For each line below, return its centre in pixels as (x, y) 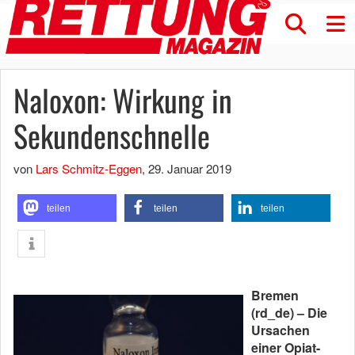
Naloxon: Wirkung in (123, 100)
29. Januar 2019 (190, 168)
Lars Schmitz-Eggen (89, 168)
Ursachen (281, 330)
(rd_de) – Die (289, 313)
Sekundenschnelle (112, 136)
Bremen (275, 295)
